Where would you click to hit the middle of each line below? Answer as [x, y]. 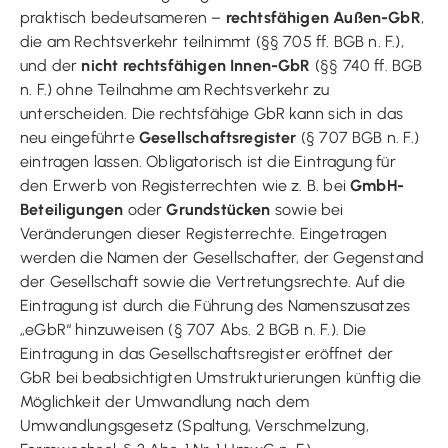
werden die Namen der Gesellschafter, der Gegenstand [222, 257]
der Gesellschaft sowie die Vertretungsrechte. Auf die [213, 281]
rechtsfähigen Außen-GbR [323, 17]
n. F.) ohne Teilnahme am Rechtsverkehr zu [175, 89]
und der [51, 65]
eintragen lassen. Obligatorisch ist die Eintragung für [208, 161]
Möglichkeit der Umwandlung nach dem [165, 401]
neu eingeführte [79, 137]
